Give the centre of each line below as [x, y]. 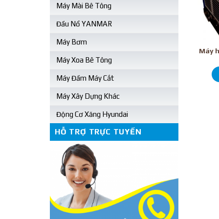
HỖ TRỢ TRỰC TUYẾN [98, 131]
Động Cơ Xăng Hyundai [92, 114]
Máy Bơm [72, 42]
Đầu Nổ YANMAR [84, 23]
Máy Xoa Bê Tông [84, 60]
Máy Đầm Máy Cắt [85, 78]
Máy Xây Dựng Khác [88, 96]
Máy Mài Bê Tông [84, 5]
